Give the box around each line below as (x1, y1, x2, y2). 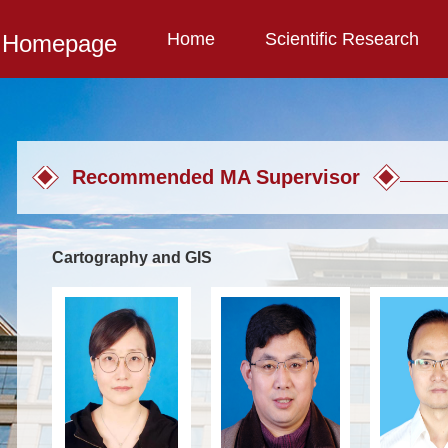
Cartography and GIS (51, 249, 212, 266)
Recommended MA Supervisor (71, 166, 360, 188)
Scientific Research (264, 29, 419, 49)
